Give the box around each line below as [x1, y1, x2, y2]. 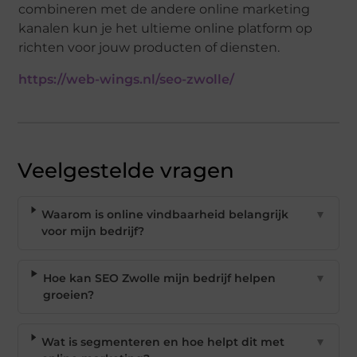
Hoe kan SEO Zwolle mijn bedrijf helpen [42, 270, 276, 285]
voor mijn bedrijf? [41, 223, 144, 238]
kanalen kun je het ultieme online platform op [18, 21, 313, 37]
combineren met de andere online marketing [18, 2, 311, 18]
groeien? [42, 287, 94, 302]
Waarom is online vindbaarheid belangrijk [41, 206, 288, 222]
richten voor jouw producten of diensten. [18, 40, 280, 56]
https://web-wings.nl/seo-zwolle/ [18, 71, 235, 87]
